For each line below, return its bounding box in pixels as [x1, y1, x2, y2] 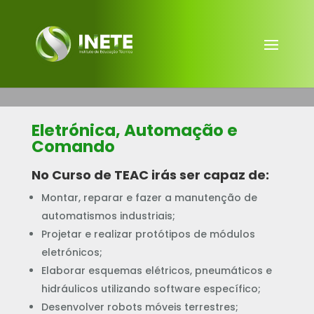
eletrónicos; [41, 245, 102, 259]
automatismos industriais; [41, 209, 175, 223]
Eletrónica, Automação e [31, 119, 238, 142]
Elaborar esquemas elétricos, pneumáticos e [41, 264, 272, 278]
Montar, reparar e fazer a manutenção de [41, 191, 257, 205]
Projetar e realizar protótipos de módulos [41, 227, 255, 241]
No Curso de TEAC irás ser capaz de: [31, 166, 269, 184]
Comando [31, 135, 115, 158]
